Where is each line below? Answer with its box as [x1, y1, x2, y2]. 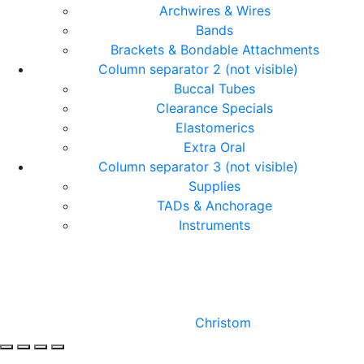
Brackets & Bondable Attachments [110, 41, 319, 58]
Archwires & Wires [158, 2, 271, 19]
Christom [194, 314, 251, 331]
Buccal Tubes [174, 80, 255, 97]
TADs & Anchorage [157, 197, 272, 214]
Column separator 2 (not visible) [98, 61, 298, 78]
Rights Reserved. [131, 282, 233, 299]
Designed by [113, 314, 195, 331]
